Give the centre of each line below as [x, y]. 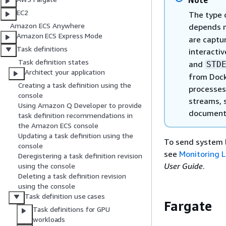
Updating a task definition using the [76, 136]
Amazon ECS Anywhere [47, 26]
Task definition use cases [65, 196]
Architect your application [65, 72]
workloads [49, 219]
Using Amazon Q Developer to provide [80, 105]
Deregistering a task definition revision [80, 156]
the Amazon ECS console [58, 126]
